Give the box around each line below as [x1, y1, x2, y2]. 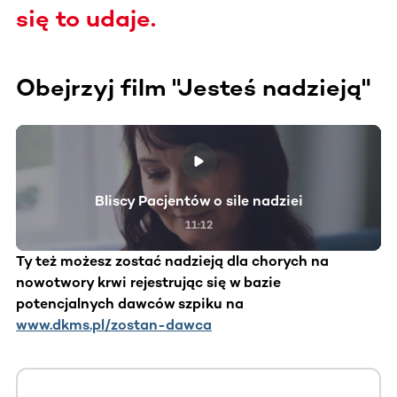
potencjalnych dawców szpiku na [16, 294, 244, 312]
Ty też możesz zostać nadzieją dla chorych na [16, 252, 329, 269]
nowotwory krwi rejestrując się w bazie [16, 273, 281, 291]
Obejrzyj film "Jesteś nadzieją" [16, 73, 370, 102]
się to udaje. [16, 4, 156, 33]
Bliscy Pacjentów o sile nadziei [94, 191, 303, 209]
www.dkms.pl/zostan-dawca [16, 315, 212, 333]
